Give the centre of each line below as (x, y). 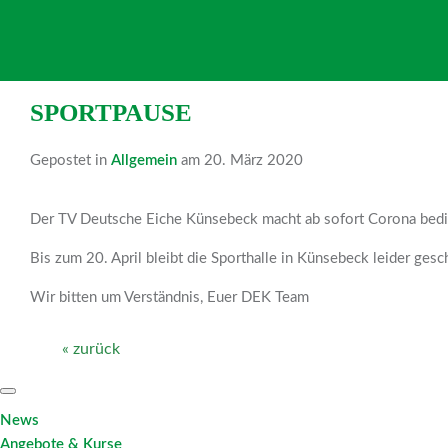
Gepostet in (70, 160)
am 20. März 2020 (240, 160)
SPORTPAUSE (111, 112)
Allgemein (144, 160)
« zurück (91, 349)
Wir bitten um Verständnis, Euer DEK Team (169, 297)
